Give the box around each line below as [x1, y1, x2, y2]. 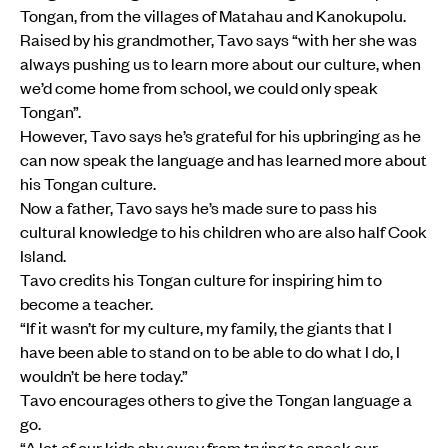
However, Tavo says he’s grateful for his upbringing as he [20, 124, 421, 147]
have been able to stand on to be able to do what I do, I [20, 340, 400, 363]
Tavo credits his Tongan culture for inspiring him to [20, 268, 382, 291]
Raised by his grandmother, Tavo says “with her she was [20, 28, 417, 51]
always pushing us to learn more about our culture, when [20, 52, 421, 75]
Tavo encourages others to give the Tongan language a [20, 388, 412, 411]
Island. [20, 244, 66, 267]
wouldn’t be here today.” [20, 364, 188, 387]
